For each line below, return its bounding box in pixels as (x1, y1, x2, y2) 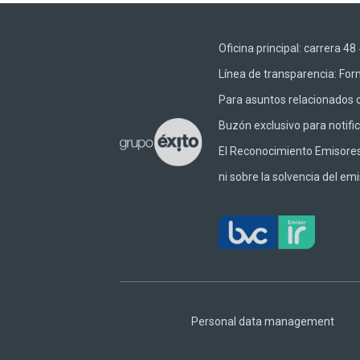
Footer (120, 278, 179, 301)
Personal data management (190, 315, 334, 328)
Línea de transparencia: (218, 67, 339, 80)
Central (120, 292, 184, 315)
